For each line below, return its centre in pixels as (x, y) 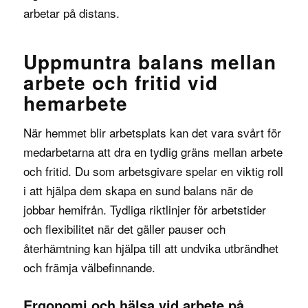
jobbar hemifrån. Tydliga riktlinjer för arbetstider (144, 210)
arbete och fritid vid (120, 82)
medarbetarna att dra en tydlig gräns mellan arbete (153, 152)
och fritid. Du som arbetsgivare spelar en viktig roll (153, 171)
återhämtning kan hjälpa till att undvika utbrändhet (151, 248)
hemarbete (75, 102)
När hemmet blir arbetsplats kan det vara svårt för (152, 133)
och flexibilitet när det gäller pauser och (124, 229)
